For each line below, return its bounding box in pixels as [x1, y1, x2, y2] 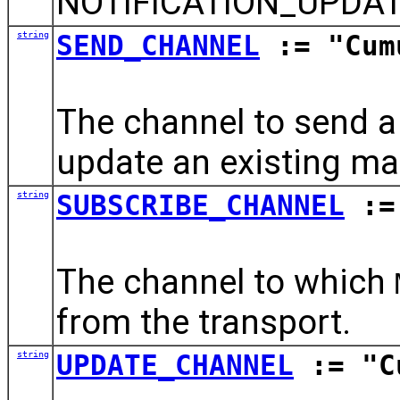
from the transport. [56, 301, 351, 342]
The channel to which [56, 261, 395, 302]
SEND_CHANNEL [56, 29, 260, 62]
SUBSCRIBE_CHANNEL [56, 188, 345, 221]
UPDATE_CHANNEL [56, 348, 294, 381]
